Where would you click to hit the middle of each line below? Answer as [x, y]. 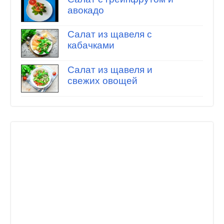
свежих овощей [102, 80]
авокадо [85, 10]
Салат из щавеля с [109, 34]
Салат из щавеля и [110, 69]
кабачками [91, 45]
